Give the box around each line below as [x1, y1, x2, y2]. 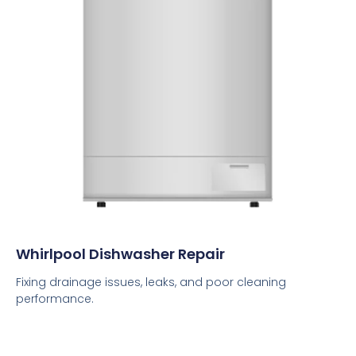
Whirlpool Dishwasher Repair [16, 243, 225, 264]
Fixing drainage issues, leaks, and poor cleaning [16, 273, 286, 290]
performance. [16, 290, 94, 307]
